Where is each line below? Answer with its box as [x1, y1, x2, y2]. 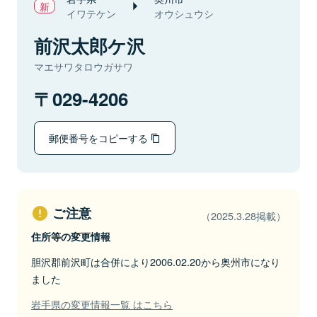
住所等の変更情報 [31, 229, 110, 243]
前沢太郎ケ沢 [34, 33, 145, 59]
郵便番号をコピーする [49, 130, 151, 145]
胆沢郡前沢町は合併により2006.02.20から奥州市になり [31, 254, 280, 269]
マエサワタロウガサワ [34, 59, 133, 74]
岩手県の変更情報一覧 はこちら [31, 296, 173, 311]
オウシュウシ [154, 6, 214, 21]
